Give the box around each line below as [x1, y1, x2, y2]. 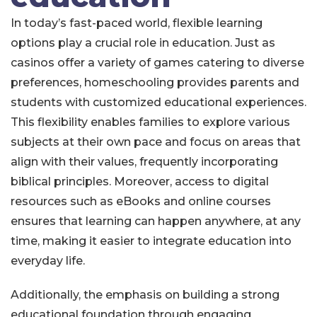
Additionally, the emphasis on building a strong [11, 288, 279, 301]
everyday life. [11, 254, 85, 267]
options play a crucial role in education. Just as [11, 36, 275, 50]
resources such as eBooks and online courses [11, 195, 271, 208]
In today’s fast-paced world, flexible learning [11, 16, 263, 30]
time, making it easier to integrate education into [11, 234, 292, 248]
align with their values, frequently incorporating [11, 155, 278, 168]
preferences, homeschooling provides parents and [11, 76, 299, 89]
